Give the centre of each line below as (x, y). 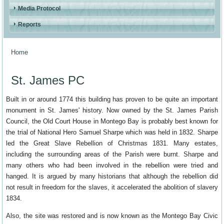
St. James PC (48, 80)
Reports (30, 25)
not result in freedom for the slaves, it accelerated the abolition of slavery (112, 187)
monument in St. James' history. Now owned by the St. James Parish (112, 110)
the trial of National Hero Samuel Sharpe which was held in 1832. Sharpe (112, 132)
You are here (37, 58)
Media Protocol (39, 9)
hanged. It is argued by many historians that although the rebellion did (112, 176)
